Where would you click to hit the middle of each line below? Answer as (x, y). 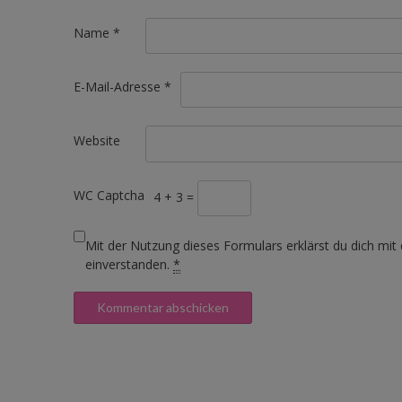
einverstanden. (129, 264)
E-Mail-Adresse (119, 87)
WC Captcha (109, 195)
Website (97, 141)
